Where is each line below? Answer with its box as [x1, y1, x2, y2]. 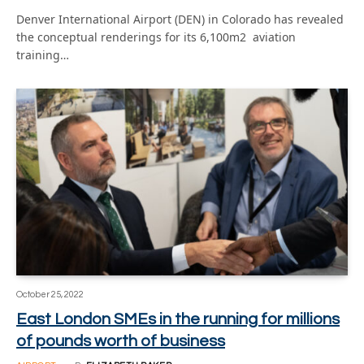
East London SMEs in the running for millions [16, 310, 340, 327]
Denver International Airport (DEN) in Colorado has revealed [16, 11, 344, 27]
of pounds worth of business [16, 332, 225, 349]
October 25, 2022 [16, 289, 84, 299]
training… [16, 47, 69, 63]
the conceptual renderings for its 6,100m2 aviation [16, 29, 296, 45]
